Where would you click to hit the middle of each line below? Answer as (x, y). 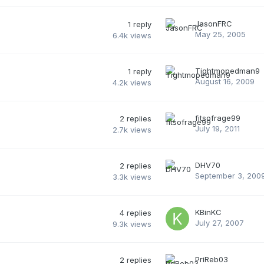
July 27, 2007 (220, 222)
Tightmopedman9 (227, 70)
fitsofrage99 (218, 118)
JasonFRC (214, 23)
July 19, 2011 (217, 128)
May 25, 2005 (220, 34)
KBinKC (208, 212)
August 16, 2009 (225, 81)
